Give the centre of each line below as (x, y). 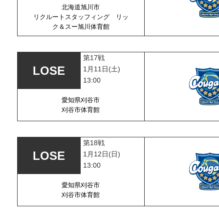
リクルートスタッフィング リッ (81, 17)
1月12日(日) (102, 154)
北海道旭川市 (81, 7)
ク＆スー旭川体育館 (81, 27)
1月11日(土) (102, 69)
